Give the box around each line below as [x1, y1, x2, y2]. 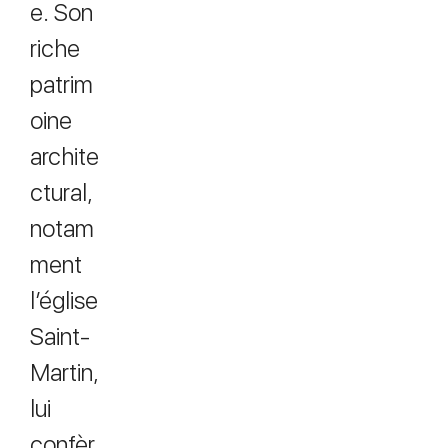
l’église [30, 286, 98, 315]
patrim [30, 70, 93, 99]
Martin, [30, 358, 99, 387]
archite [30, 142, 99, 171]
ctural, [30, 178, 93, 207]
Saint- [30, 322, 90, 351]
